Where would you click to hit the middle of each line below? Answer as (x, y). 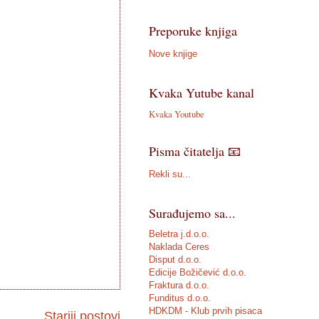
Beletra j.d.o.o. (179, 234)
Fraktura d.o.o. (179, 285)
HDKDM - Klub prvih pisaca (205, 310)
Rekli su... (169, 174)
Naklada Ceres (179, 246)
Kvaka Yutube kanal (201, 92)
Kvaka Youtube (176, 114)
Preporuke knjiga (193, 30)
